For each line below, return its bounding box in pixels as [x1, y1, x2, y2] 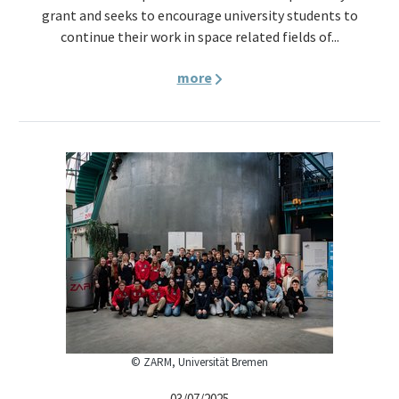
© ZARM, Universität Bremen [131, 354, 268, 370]
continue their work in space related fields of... [60, 28, 339, 45]
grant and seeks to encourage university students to [41, 6, 358, 24]
